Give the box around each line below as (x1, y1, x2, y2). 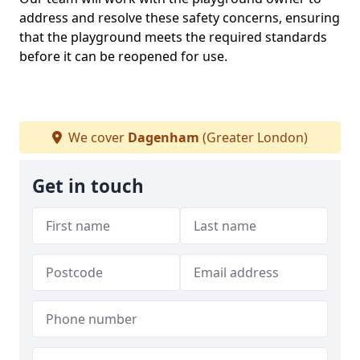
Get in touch (32, 174, 144, 198)
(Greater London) (199, 129, 308, 146)
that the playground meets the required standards (19, 28, 327, 46)
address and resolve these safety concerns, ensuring (19, 9, 340, 27)
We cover (65, 129, 128, 146)
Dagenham (128, 129, 199, 146)
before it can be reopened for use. (19, 47, 227, 65)
